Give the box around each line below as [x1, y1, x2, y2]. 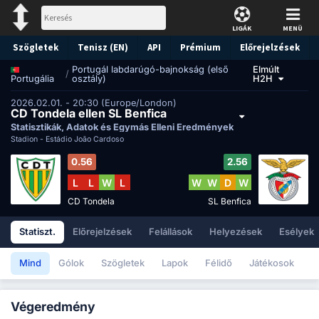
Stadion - [11, 135, 46, 145]
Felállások [149, 226, 192, 238]
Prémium [180, 41, 221, 53]
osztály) [71, 73, 106, 84]
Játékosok [249, 257, 294, 269]
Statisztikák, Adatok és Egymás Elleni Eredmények [11, 121, 234, 132]
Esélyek [279, 226, 314, 238]
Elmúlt [253, 63, 280, 75]
